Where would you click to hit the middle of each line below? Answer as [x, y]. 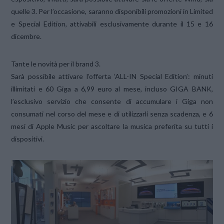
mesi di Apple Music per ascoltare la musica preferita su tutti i [112, 126]
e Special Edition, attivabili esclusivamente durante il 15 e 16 [112, 23]
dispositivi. [28, 138]
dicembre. [26, 36]
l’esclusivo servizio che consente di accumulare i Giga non [112, 101]
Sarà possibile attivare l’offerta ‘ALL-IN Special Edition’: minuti [112, 76]
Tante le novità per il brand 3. [56, 63]
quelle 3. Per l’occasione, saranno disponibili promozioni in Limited [112, 11]
